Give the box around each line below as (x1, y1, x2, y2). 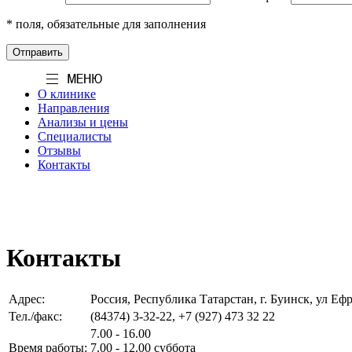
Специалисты (38, 129, 112, 143)
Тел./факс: (9, 309, 62, 323)
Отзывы (38, 143, 81, 157)
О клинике (38, 86, 96, 101)
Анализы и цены (38, 115, 128, 129)
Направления (38, 101, 109, 115)
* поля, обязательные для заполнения (6, 16, 206, 31)
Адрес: (9, 291, 45, 306)
